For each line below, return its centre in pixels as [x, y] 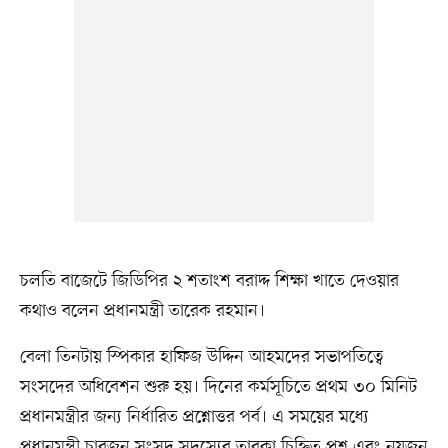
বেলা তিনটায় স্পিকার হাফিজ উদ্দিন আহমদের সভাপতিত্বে [201, 357]
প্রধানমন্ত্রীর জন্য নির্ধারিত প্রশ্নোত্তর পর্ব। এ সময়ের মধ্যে [194, 417]
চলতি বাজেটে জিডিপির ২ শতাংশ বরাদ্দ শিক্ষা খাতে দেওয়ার [209, 281]
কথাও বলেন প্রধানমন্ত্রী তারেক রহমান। [142, 311]
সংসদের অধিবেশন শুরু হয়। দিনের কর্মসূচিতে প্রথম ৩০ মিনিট [218, 387]
